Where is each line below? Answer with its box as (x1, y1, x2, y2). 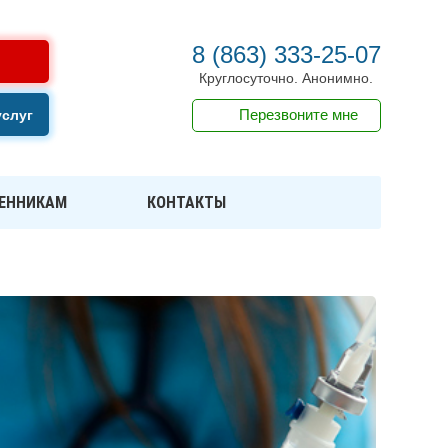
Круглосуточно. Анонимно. (199, 70, 374, 86)
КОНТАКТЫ (147, 193, 226, 212)
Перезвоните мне (239, 106, 359, 123)
